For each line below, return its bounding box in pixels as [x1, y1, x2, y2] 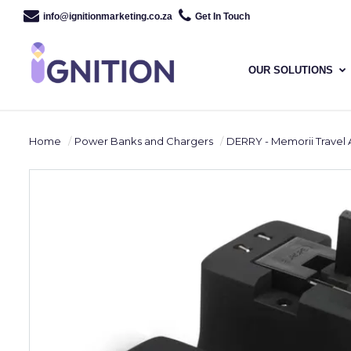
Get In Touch [195, 10, 250, 22]
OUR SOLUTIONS [248, 64, 334, 76]
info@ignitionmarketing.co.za [43, 10, 172, 22]
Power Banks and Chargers [74, 135, 213, 147]
